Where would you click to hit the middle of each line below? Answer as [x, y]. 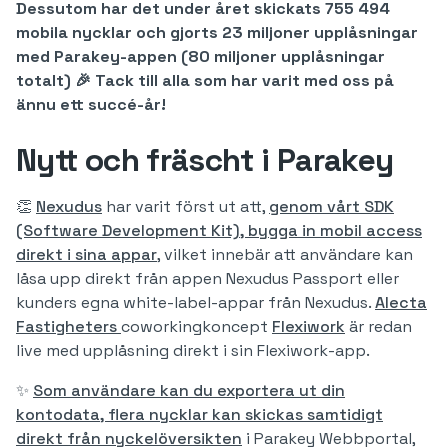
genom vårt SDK [331, 206]
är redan [378, 326]
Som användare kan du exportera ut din [189, 390]
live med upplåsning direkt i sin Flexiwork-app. [193, 350]
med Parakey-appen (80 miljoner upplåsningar [200, 56]
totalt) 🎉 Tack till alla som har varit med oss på [205, 80]
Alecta [401, 302]
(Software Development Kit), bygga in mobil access [219, 230]
